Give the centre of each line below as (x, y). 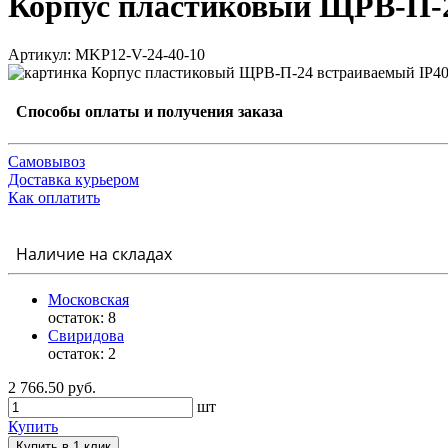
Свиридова (86, 335)
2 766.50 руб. (52, 387)
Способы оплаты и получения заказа (145, 112)
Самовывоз (46, 161)
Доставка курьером (73, 179)
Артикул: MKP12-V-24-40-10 (106, 55)
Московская (88, 299)
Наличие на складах (90, 253)
